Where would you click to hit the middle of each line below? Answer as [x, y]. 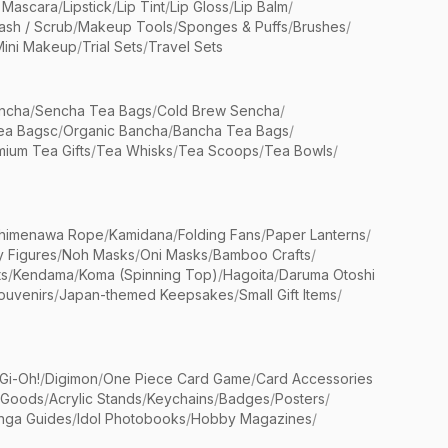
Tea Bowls [298, 150]
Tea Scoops [218, 150]
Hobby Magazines [251, 418]
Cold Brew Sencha [218, 110]
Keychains [180, 398]
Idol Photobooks [131, 418]
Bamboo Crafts [262, 254]
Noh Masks [98, 254]
